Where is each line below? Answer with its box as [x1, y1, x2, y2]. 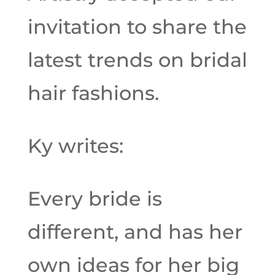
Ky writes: [27, 134, 123, 158]
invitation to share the [27, 15, 247, 39]
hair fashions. [27, 81, 159, 105]
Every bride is [27, 187, 162, 211]
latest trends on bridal [27, 48, 247, 72]
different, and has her [27, 220, 242, 244]
